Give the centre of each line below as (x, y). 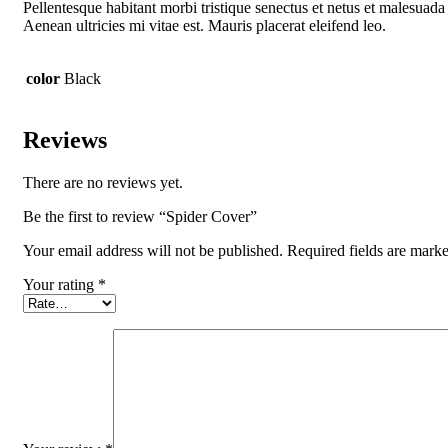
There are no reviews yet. (103, 182)
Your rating (60, 284)
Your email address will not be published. (153, 250)
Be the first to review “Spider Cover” (140, 216)
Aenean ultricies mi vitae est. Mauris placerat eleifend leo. (204, 25)
